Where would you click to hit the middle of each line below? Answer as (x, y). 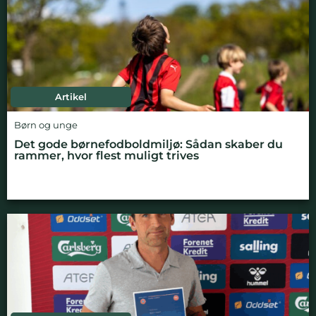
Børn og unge (46, 125)
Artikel (71, 97)
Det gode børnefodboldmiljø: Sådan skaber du (148, 144)
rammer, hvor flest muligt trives (107, 155)
